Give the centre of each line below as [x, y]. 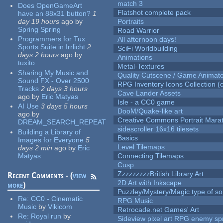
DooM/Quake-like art [150, 111]
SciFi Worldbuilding [148, 49]
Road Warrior [139, 31]
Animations [135, 57]
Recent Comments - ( [40, 175]
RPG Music [135, 201]
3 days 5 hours [64, 106]
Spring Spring [40, 29]
